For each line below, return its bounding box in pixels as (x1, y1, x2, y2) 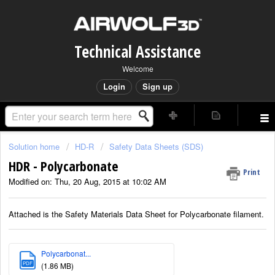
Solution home (9, 141, 62, 152)
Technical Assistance (74, 41, 201, 63)
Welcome (122, 63, 153, 74)
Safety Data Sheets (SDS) (109, 141, 203, 152)
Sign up (142, 80, 172, 92)
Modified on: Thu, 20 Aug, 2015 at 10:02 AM (9, 176, 166, 188)
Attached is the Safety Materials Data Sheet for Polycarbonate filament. (9, 207, 264, 220)
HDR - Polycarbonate (9, 157, 118, 176)
